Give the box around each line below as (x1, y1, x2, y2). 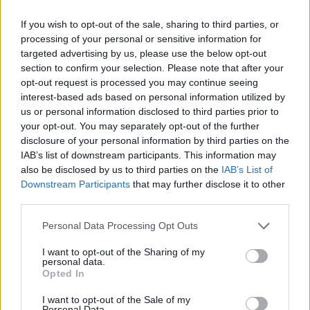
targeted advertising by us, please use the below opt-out (21, 47, 266, 59)
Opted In (42, 267, 85, 279)
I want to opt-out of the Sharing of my (42, 246, 205, 257)
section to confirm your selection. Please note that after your (21, 62, 284, 73)
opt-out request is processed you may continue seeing (21, 76, 258, 88)
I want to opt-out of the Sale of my (42, 293, 190, 305)
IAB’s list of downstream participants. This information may (21, 149, 276, 161)
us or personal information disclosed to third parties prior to (21, 105, 279, 117)
